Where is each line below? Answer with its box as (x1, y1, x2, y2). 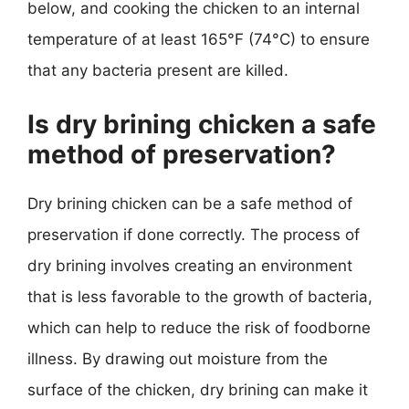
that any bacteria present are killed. (27, 61, 288, 79)
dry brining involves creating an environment (27, 256, 352, 275)
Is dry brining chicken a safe (27, 108, 376, 140)
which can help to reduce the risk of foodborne (27, 318, 371, 337)
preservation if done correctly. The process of (27, 225, 360, 244)
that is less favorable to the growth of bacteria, (27, 287, 372, 306)
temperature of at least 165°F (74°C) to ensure (27, 30, 370, 48)
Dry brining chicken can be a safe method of (27, 194, 352, 213)
